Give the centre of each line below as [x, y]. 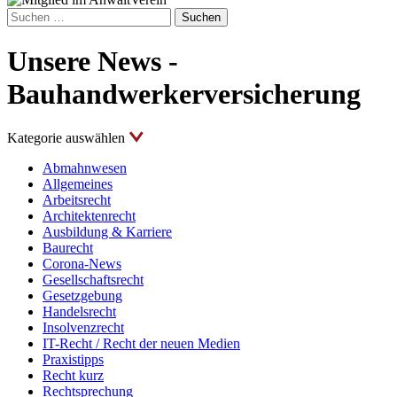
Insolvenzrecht [83, 327]
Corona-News [82, 263]
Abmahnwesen [85, 167]
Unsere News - [93, 62]
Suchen [27, 15]
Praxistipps [73, 359]
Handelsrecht [79, 311]
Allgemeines [78, 183]
